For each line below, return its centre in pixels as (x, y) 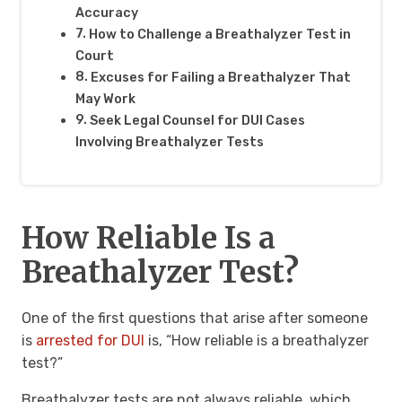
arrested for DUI (90, 341)
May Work (105, 99)
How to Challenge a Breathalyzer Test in (219, 35)
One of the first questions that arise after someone (195, 319)
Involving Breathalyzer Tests (170, 142)
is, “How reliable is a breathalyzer (257, 341)
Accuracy (107, 13)
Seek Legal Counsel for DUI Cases (197, 121)
